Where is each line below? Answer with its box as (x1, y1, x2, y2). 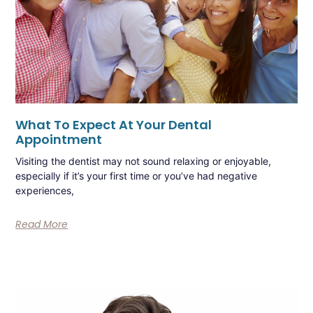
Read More (15, 217, 68, 231)
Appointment (15, 130, 103, 148)
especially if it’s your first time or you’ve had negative (15, 169, 258, 182)
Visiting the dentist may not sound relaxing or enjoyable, (15, 154, 272, 167)
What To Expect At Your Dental (15, 115, 212, 133)
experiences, (15, 184, 75, 196)
